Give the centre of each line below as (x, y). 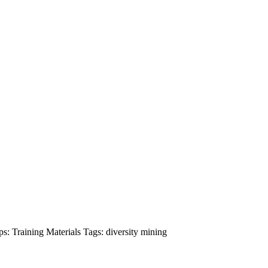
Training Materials (48, 232)
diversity (123, 232)
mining (154, 232)
